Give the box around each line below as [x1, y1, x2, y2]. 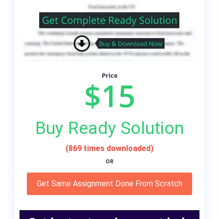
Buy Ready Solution [35, 118, 184, 139]
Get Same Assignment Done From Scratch [37, 179, 182, 189]
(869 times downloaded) [66, 144, 153, 153]
